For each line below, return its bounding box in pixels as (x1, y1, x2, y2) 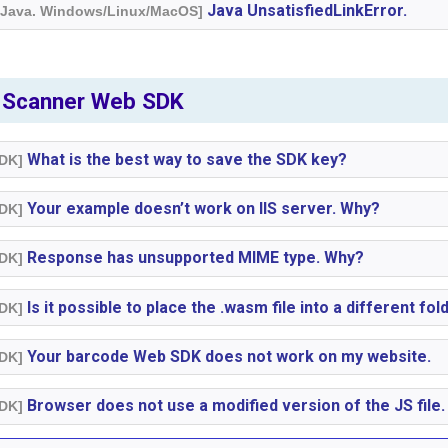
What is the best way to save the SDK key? (23, 149, 348, 169)
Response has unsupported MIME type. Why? (23, 248, 365, 268)
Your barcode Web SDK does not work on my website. (23, 347, 432, 367)
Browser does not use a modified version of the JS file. (23, 396, 446, 416)
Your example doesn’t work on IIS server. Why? (23, 198, 381, 218)
